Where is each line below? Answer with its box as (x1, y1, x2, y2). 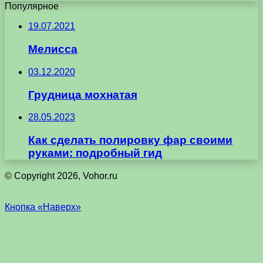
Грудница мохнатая (28, 88, 137, 101)
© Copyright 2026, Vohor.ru (5, 170, 117, 181)
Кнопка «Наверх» (5, 201, 81, 212)
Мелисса (28, 43, 77, 56)
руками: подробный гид (28, 147, 162, 160)
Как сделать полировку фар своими (28, 134, 232, 147)
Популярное (5, 1, 59, 12)
